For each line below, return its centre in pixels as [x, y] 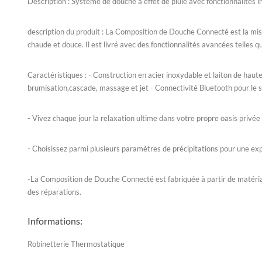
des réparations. [54, 192]
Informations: [55, 221]
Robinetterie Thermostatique [76, 244]
